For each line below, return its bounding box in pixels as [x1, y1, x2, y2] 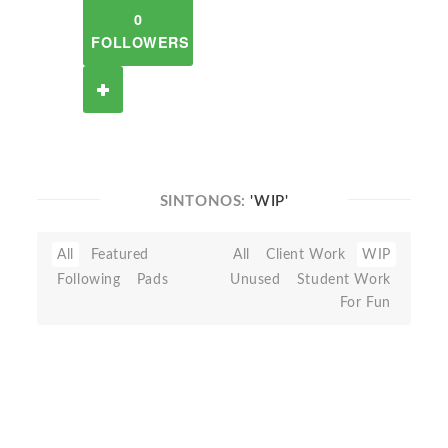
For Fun [339, 295, 391, 310]
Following [57, 272, 121, 287]
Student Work [296, 272, 391, 287]
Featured [90, 247, 150, 262]
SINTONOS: [159, 194, 251, 209]
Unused [229, 272, 281, 287]
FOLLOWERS [91, 32, 190, 52]
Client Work [266, 247, 346, 262]
